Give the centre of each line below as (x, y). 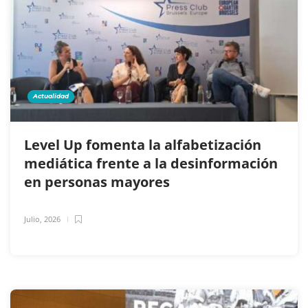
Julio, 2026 (42, 219)
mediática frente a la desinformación (151, 164)
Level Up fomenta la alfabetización (143, 145)
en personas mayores (99, 182)
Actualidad (51, 96)
